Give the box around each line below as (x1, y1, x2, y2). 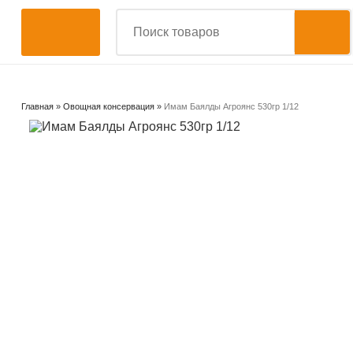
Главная (20, 102, 54, 111)
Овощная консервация (62, 102, 154, 111)
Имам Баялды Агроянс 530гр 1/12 (163, 102, 299, 111)
